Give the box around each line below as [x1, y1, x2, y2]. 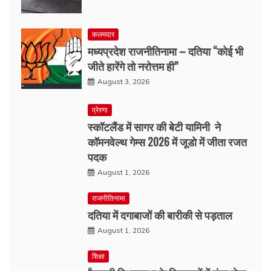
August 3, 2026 [97, 77, 149, 87]
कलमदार [92, 30, 114, 39]
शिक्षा [92, 252, 105, 261]
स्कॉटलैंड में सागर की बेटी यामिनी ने [88, 119, 221, 135]
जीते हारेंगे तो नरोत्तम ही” [88, 58, 178, 74]
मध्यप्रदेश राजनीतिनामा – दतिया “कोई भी [88, 43, 243, 59]
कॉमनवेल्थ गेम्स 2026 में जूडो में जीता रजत [88, 134, 247, 150]
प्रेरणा [92, 105, 108, 115]
